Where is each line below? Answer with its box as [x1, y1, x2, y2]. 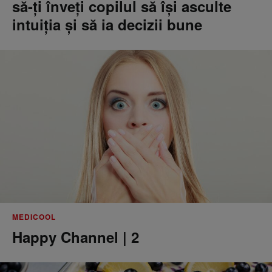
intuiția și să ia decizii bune [12, 14, 202, 35]
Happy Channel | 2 [12, 226, 139, 247]
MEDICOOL [12, 211, 56, 222]
